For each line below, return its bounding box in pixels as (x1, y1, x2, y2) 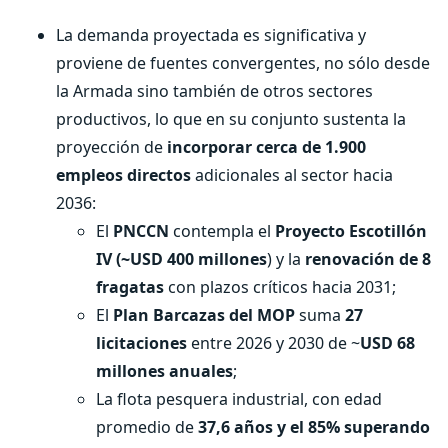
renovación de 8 (305, 248, 431, 270)
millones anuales (96, 360, 233, 382)
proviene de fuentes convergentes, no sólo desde (56, 52, 430, 74)
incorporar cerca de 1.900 (167, 136, 366, 158)
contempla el (169, 220, 275, 242)
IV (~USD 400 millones (96, 248, 267, 270)
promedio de (96, 416, 198, 438)
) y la (267, 248, 305, 270)
